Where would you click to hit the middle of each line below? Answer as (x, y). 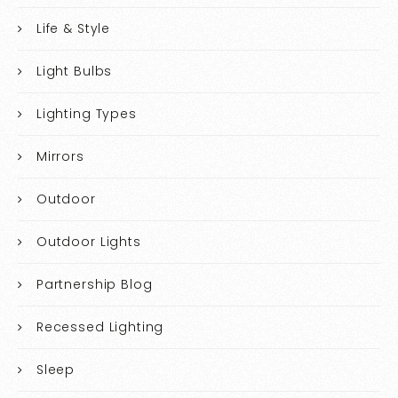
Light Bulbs (74, 71)
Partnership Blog (94, 284)
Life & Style (73, 28)
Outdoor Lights (88, 241)
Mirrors (60, 156)
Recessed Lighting (100, 326)
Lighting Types (86, 113)
